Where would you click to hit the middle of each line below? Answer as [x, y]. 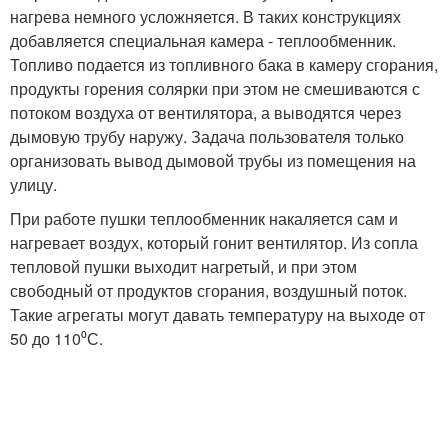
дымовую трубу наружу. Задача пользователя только [207, 136]
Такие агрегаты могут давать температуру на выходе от [217, 314]
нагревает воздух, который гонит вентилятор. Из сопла [214, 242]
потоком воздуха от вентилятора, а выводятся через [205, 112]
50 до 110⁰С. [56, 338]
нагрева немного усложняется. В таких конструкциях [205, 16]
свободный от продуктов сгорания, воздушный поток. [208, 290]
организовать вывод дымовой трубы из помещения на [213, 160]
